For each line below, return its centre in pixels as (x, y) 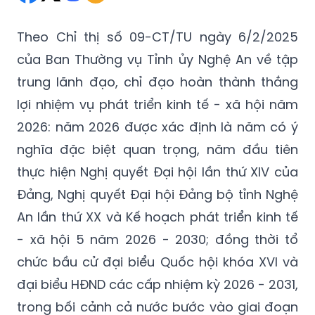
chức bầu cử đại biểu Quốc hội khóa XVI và (157, 262)
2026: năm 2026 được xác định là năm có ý (157, 127)
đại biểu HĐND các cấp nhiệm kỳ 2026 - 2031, (157, 284)
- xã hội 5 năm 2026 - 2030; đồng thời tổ (157, 239)
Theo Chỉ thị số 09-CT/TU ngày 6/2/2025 (157, 37)
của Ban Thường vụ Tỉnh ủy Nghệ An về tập (157, 59)
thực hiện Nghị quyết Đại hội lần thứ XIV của (157, 172)
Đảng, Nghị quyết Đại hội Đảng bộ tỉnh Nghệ (157, 194)
